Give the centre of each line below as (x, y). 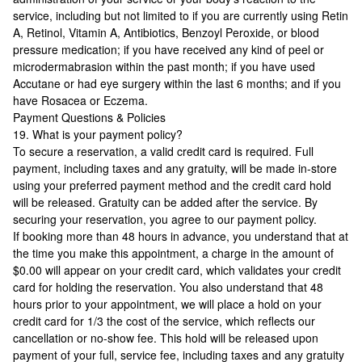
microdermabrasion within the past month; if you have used (164, 66)
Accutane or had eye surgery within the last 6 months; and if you (177, 83)
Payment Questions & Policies (89, 117)
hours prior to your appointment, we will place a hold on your (167, 304)
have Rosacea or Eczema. (80, 100)
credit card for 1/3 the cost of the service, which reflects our (164, 321)
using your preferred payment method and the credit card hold (172, 185)
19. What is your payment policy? (98, 134)
